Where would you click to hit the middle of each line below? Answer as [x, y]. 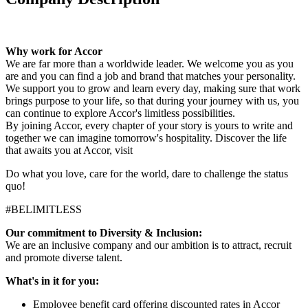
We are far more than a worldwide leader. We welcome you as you [150, 63]
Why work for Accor [54, 51]
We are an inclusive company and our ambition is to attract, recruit [148, 245]
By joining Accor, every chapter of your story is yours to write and [149, 125]
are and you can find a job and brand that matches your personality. [151, 76]
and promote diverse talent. [64, 257]
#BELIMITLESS [44, 209]
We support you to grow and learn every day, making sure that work [153, 88]
